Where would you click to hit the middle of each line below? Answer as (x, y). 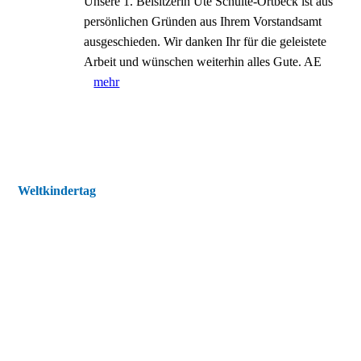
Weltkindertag (57, 191)
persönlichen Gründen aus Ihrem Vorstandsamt (203, 21)
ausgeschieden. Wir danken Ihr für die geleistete (205, 41)
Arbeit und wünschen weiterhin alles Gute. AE (203, 62)
